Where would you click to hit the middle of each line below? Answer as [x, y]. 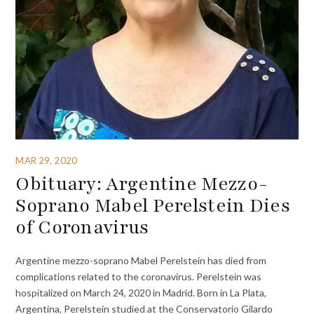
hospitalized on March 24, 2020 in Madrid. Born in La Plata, [141, 292]
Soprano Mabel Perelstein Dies [153, 206]
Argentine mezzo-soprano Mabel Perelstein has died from [141, 260]
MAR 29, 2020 [46, 160]
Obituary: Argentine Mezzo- [142, 184]
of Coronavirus [82, 227]
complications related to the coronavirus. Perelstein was [139, 276]
